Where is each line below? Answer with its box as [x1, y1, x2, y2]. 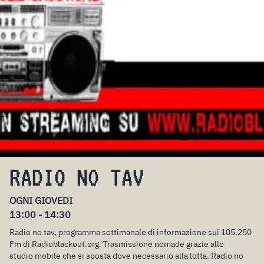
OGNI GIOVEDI [9, 194, 72, 206]
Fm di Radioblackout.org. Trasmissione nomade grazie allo [9, 238, 224, 249]
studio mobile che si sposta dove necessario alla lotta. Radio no [9, 250, 243, 261]
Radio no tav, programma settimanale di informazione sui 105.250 [9, 226, 252, 237]
